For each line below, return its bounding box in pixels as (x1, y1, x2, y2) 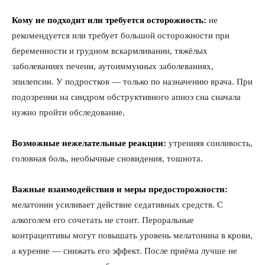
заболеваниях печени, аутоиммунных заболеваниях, (12, 62, 214, 72)
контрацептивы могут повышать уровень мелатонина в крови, (12, 231, 253, 241)
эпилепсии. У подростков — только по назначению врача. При (12, 77, 253, 87)
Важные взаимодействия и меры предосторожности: (12, 185, 228, 195)
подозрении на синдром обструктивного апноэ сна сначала (12, 92, 241, 102)
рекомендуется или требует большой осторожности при (12, 31, 230, 41)
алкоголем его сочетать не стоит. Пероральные (12, 215, 194, 225)
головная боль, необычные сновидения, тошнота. (12, 154, 203, 164)
